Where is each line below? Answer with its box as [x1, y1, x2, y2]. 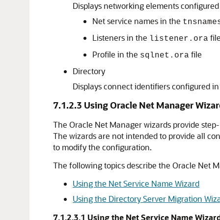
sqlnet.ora [140, 51, 189, 60]
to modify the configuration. [53, 142, 152, 152]
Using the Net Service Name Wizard [73, 178, 199, 189]
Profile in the [92, 49, 140, 59]
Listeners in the [92, 32, 149, 43]
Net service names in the [92, 16, 183, 26]
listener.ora [149, 34, 208, 43]
